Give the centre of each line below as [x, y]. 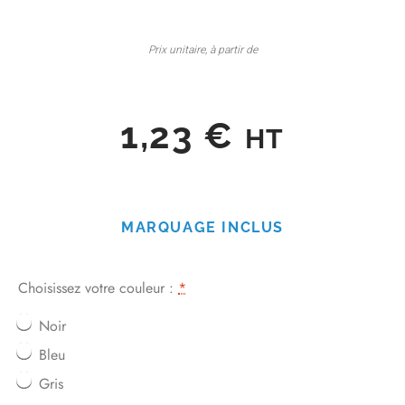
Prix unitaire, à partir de [202, 49]
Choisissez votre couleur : [98, 287]
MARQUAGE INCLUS [202, 227]
